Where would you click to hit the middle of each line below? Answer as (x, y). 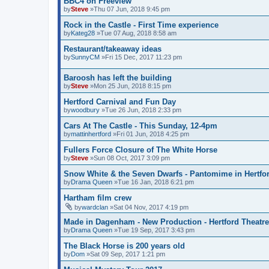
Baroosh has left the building (118, 77)
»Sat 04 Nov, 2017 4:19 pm (148, 207)
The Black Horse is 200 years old (124, 246)
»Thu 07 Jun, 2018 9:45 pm (129, 9)
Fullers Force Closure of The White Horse (141, 150)
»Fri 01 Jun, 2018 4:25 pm (150, 134)
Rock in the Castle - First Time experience (141, 25)
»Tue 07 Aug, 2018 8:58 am (136, 33)
